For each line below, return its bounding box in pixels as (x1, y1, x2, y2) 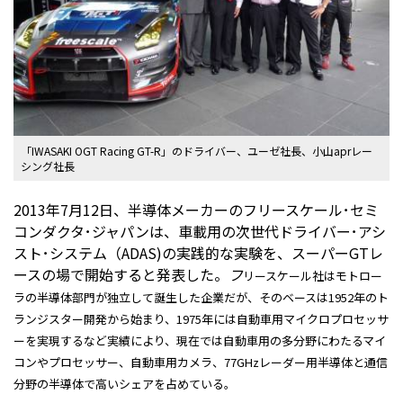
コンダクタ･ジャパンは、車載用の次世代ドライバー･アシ (13, 219, 386, 242)
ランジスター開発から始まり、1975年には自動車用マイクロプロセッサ (13, 309, 389, 327)
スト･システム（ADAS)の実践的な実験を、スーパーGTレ (13, 241, 383, 264)
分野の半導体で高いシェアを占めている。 (13, 374, 236, 392)
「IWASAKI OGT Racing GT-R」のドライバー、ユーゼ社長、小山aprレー (21, 142, 372, 158)
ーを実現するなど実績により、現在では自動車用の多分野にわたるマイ (13, 331, 386, 349)
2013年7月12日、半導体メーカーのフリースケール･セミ (13, 198, 379, 220)
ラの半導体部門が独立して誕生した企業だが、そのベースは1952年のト (13, 288, 389, 306)
